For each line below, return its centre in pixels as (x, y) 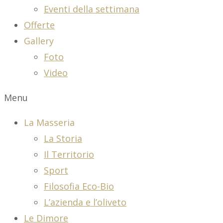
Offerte (39, 25)
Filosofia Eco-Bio (79, 186)
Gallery (39, 41)
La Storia (63, 138)
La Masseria (49, 122)
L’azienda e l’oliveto (85, 202)
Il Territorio (69, 154)
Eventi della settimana (92, 9)
